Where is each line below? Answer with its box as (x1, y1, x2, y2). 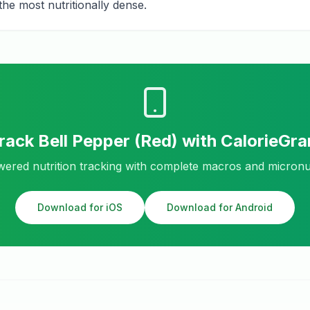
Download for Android (167, 201, 273, 213)
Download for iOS (37, 201, 122, 213)
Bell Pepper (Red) (38, 131, 178, 151)
